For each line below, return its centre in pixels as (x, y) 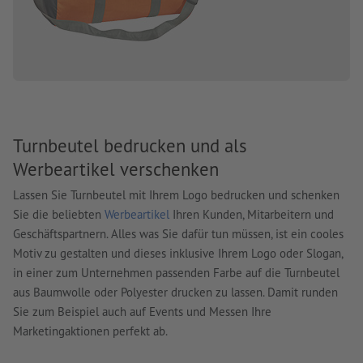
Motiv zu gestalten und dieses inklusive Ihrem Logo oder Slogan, (178, 254)
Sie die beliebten (59, 215)
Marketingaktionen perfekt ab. (90, 331)
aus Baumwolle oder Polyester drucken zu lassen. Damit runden (175, 293)
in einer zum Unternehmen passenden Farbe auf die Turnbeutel (176, 273)
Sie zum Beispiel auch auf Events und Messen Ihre (142, 312)
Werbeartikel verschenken (116, 169)
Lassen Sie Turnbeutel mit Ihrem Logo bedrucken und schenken (176, 195)
